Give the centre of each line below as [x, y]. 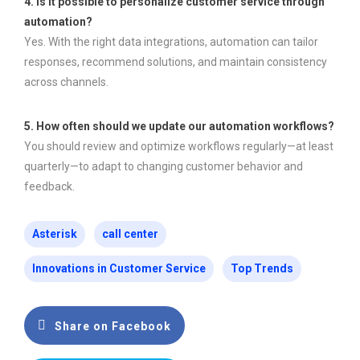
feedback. [49, 187]
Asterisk [55, 234]
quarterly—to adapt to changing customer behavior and [164, 167]
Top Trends [262, 269]
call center [130, 234]
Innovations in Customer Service [119, 269]
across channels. [66, 82]
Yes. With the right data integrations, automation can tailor [171, 42]
